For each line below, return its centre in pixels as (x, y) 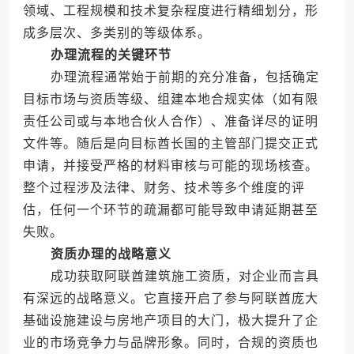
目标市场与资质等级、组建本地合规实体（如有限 (170, 100)
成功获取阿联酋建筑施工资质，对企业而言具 (171, 277)
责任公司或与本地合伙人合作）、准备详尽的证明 (170, 122)
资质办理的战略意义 (111, 254)
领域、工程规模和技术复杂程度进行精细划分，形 (170, 11)
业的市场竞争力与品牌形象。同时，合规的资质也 (170, 343)
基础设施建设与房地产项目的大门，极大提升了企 (170, 321)
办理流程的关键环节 (111, 55)
